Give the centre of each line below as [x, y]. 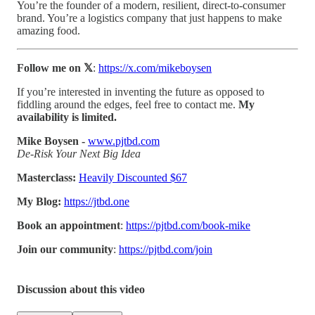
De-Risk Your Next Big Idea [79, 154]
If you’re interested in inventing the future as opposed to [141, 92]
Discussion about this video [81, 290]
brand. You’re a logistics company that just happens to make [149, 18]
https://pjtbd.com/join [166, 250]
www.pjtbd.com [124, 141]
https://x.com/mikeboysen [155, 68]
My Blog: [39, 202]
